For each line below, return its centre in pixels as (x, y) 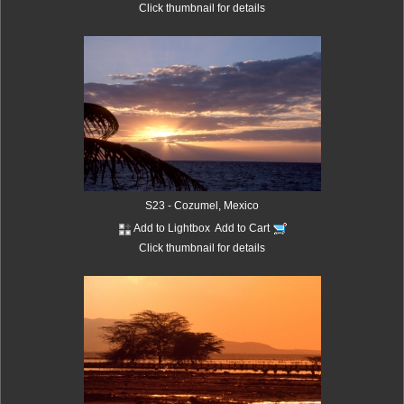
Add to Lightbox (172, 228)
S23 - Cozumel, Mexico (202, 205)
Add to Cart (243, 228)
